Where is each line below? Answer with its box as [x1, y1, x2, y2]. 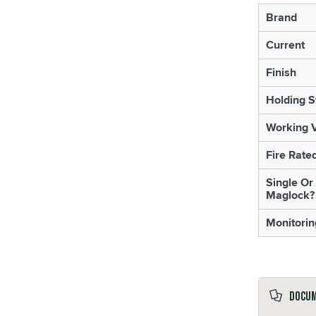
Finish [265, 64, 296, 80]
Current [265, 37, 305, 53]
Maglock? [265, 187, 315, 203]
